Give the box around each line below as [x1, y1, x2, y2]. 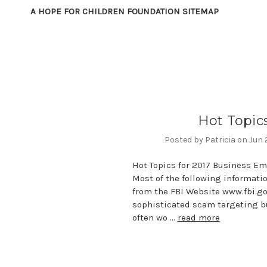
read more [177, 212, 220, 223]
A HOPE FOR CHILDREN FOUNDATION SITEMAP [30, 5, 219, 17]
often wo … [132, 212, 178, 223]
